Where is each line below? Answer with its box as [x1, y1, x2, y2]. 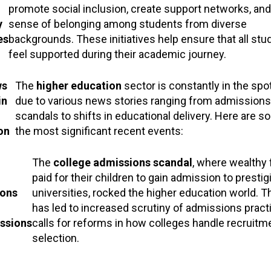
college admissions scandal [53, 155, 192, 169]
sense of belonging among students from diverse [8, 17, 247, 30]
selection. [31, 231, 79, 244]
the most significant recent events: [15, 124, 183, 137]
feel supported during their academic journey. [8, 47, 226, 60]
